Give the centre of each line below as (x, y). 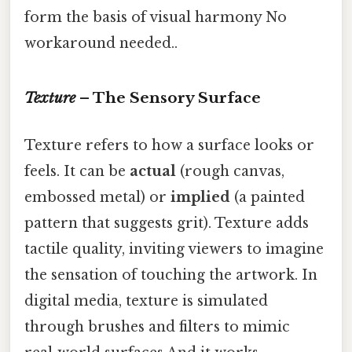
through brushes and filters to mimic (157, 326)
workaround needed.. (101, 43)
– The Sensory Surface (168, 98)
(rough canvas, (230, 171)
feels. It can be (77, 171)
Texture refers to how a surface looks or (169, 145)
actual (153, 171)
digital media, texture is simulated (146, 301)
